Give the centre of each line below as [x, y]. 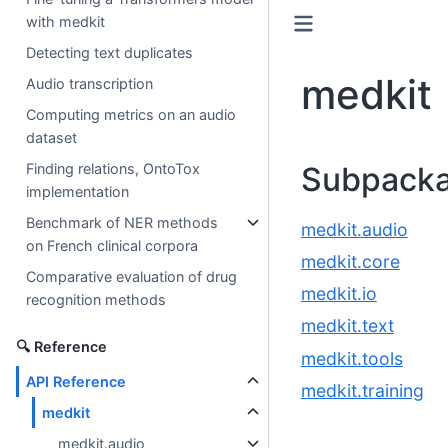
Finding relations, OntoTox [113, 169]
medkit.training [362, 390]
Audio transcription [90, 84]
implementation [78, 192]
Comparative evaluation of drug [132, 277]
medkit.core [350, 261]
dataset [52, 138]
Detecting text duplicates [110, 53]
